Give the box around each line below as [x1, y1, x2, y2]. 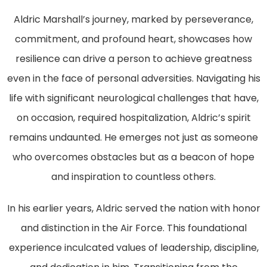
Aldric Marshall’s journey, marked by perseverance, [14, 12, 253, 26]
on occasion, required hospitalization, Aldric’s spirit [16, 110, 251, 125]
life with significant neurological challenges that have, [8, 91, 259, 105]
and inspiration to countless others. [51, 169, 216, 184]
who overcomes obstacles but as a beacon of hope [13, 150, 254, 164]
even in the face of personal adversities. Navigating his [7, 71, 260, 85]
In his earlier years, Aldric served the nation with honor [7, 201, 260, 215]
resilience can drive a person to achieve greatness [15, 51, 252, 66]
